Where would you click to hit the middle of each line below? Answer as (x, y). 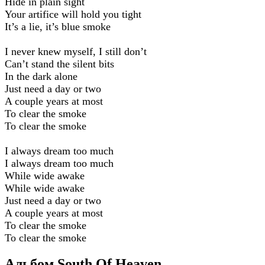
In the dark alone (41, 76)
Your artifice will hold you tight (73, 14)
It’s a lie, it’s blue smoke (58, 26)
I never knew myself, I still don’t (76, 51)
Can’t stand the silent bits (59, 64)
